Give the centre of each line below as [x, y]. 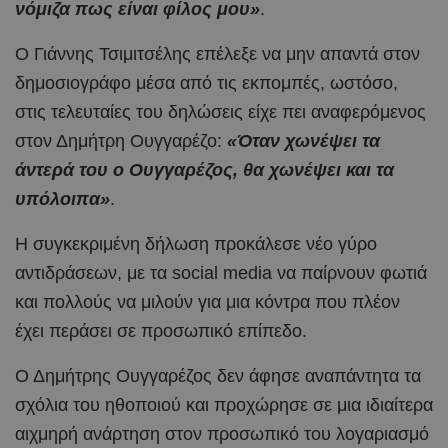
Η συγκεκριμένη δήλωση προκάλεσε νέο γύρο [196, 243]
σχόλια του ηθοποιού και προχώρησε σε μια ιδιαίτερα [224, 404]
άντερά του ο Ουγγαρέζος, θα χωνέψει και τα [204, 169]
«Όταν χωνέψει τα [303, 140]
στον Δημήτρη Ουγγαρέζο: [121, 140]
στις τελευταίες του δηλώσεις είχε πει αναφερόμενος [220, 111]
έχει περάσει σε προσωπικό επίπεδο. [161, 330]
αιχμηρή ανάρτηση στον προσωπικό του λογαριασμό [222, 433]
